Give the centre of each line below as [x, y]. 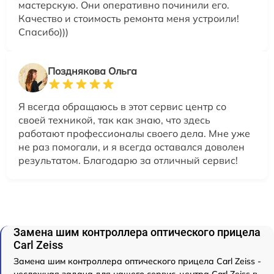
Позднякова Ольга [92, 71]
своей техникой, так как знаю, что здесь [114, 120]
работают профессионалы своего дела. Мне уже [134, 134]
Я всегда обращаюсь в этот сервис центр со [122, 107]
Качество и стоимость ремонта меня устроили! [129, 19]
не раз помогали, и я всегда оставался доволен [131, 147]
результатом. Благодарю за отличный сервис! [128, 161]
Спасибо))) [43, 32]
